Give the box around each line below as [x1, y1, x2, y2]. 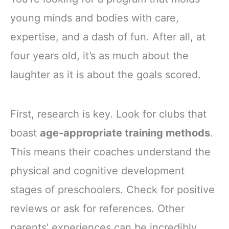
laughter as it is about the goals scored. [10, 68, 201, 81]
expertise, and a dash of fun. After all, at [10, 30, 205, 43]
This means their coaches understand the [10, 145, 211, 158]
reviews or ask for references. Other [10, 202, 185, 215]
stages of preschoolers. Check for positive [10, 183, 215, 196]
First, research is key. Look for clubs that [10, 107, 207, 120]
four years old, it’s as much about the [10, 49, 189, 62]
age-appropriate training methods [40, 126, 210, 139]
